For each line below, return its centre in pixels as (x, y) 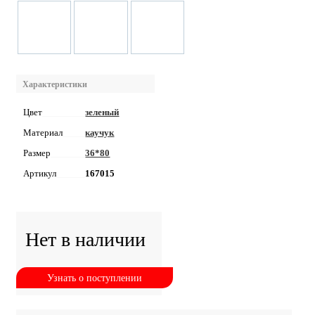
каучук (100, 133)
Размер (37, 153)
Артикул (40, 174)
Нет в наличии (85, 240)
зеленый (102, 112)
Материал (43, 133)
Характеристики (55, 85)
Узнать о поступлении (94, 278)
